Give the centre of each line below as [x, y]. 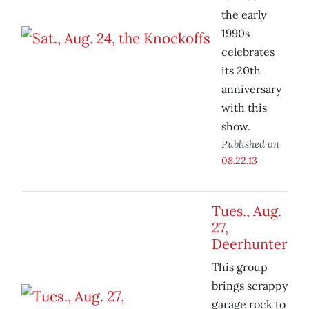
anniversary [251, 89]
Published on [250, 144]
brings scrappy [250, 286]
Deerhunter [250, 244]
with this [244, 108]
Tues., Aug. [247, 211]
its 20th [241, 71]
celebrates [248, 52]
